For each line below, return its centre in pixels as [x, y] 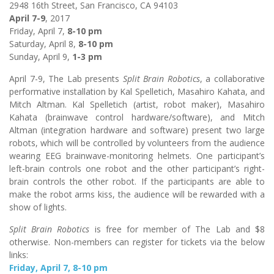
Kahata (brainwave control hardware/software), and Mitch [137, 117]
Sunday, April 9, [41, 57]
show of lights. [38, 207]
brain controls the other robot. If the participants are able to [137, 182]
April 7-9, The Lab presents [66, 79]
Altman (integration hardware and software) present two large [137, 130]
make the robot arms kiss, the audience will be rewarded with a [137, 194]
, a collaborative [232, 79]
